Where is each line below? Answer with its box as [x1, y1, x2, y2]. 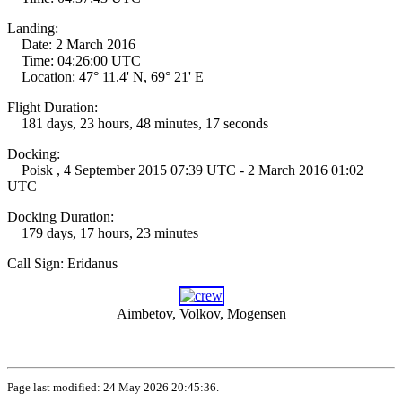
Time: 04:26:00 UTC [7, 53, 141, 68]
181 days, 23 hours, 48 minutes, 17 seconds [7, 116, 268, 131]
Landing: [7, 21, 58, 36]
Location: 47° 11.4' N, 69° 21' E [7, 69, 204, 84]
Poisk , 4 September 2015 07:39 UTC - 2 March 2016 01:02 [7, 162, 363, 178]
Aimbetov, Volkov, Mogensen [116, 306, 286, 321]
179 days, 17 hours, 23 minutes [7, 225, 198, 240]
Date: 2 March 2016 [7, 37, 135, 52]
